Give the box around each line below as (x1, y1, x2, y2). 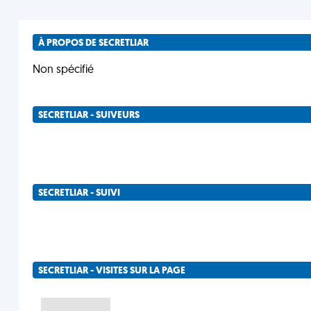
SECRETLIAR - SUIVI (37, 188, 120, 199)
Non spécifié (32, 65, 94, 76)
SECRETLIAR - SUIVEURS (37, 110, 140, 121)
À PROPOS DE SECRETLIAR (37, 38, 149, 49)
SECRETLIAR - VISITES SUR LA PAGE (37, 266, 185, 276)
